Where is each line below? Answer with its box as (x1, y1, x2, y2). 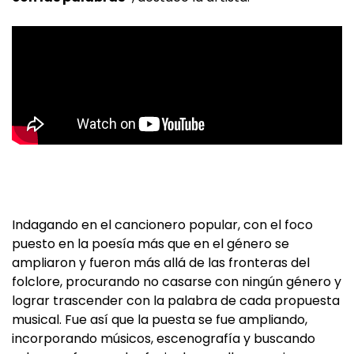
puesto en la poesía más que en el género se (12, 235, 289, 254)
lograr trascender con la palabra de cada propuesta (12, 292, 340, 311)
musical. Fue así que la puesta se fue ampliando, (12, 311, 307, 330)
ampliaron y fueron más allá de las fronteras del (12, 254, 310, 273)
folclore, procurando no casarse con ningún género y (12, 273, 341, 292)
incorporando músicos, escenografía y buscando (12, 330, 315, 348)
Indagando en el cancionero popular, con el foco (12, 216, 313, 235)
